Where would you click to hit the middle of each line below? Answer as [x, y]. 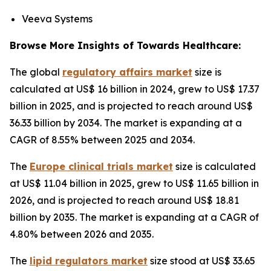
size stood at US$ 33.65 [201, 261]
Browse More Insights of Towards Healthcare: [125, 46]
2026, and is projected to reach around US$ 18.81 [124, 201]
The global [36, 72]
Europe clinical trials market [101, 167]
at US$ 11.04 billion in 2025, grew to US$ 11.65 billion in [134, 184]
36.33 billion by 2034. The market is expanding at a [126, 123]
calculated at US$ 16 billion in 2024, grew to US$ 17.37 [135, 89]
